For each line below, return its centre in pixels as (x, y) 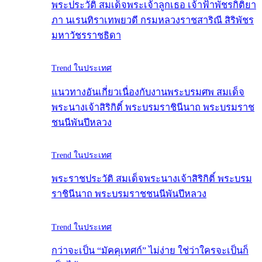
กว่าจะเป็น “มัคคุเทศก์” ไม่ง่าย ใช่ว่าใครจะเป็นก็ (150, 251)
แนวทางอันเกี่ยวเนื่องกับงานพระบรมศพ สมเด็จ (148, 92)
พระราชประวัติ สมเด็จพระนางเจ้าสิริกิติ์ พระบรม (152, 179)
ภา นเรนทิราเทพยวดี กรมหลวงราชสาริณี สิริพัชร (153, 20)
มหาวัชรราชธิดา (86, 35)
